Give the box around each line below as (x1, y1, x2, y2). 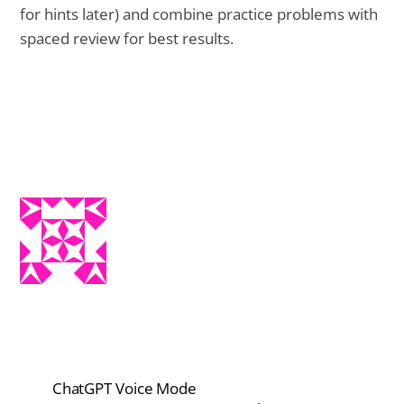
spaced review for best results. (20, 27, 234, 49)
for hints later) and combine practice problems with (20, 3, 379, 24)
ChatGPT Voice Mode (51, 378, 201, 399)
